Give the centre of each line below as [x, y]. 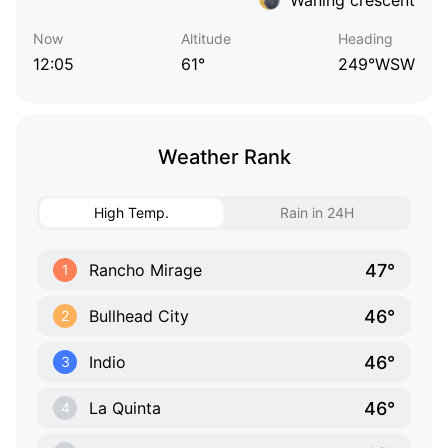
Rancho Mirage [145, 270]
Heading [365, 39]
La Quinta [125, 408]
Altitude [206, 39]
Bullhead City [139, 316]
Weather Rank [224, 157]
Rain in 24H [316, 213]
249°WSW [376, 64]
